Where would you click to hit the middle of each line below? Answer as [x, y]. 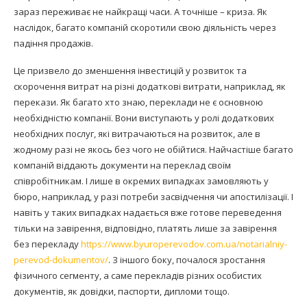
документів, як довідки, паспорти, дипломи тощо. [122, 292]
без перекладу [47, 244]
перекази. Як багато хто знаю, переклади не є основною [138, 102]
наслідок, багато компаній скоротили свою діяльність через [145, 28]
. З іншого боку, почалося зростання [187, 260]
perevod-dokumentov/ [61, 260]
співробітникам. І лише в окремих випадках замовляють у [141, 181]
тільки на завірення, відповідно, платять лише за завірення [145, 229]
